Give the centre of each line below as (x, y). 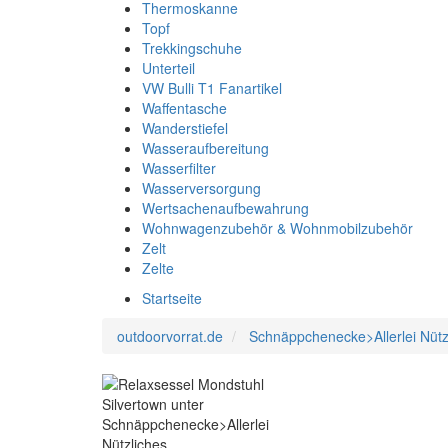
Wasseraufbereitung (205, 148)
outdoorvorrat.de (170, 336)
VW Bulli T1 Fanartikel (212, 88)
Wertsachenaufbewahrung (225, 208)
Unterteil (168, 68)
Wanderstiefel (185, 128)
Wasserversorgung (201, 188)
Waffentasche (184, 108)
